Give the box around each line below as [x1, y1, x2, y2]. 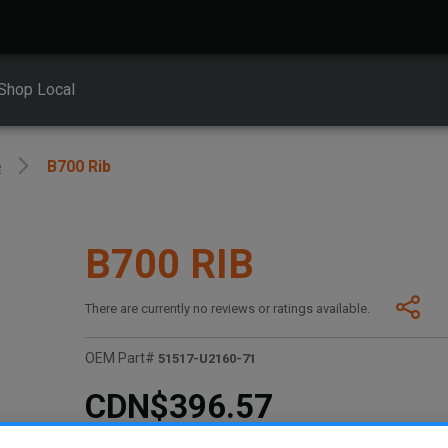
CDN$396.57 [85, 386, 274, 426]
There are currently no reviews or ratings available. [85, 301, 371, 317]
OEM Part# [85, 350, 156, 367]
